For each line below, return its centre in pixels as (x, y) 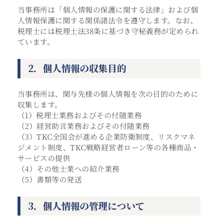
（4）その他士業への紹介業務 (68, 168)
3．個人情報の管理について (86, 205)
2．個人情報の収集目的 (77, 68)
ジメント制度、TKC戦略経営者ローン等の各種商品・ (108, 147)
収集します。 (40, 104)
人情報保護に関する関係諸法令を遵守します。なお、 (108, 20)
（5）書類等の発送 (50, 179)
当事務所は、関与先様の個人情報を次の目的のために (108, 93)
